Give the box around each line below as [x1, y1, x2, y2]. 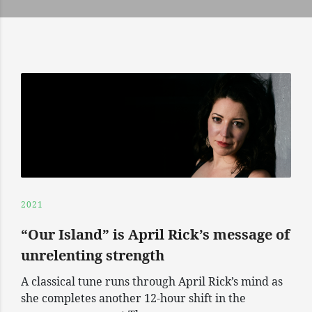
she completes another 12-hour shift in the [21, 290, 246, 306]
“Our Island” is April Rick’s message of [21, 224, 290, 244]
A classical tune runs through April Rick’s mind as [21, 273, 283, 289]
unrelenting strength [21, 245, 164, 265]
